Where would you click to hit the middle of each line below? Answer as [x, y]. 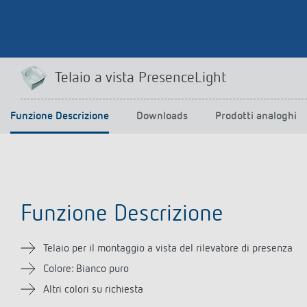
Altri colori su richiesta [93, 290]
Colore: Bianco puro [86, 269]
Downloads [162, 116]
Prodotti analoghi [256, 116]
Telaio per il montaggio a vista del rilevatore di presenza [168, 249]
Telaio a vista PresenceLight [140, 78]
